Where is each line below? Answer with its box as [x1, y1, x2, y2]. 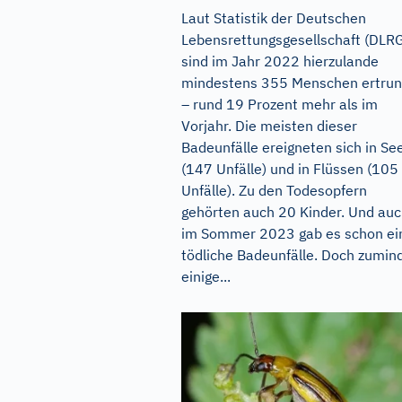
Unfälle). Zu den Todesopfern [181, 180, 367, 199]
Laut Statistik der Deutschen [181, 8, 366, 27]
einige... [181, 267, 231, 285]
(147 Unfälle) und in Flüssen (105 [181, 159, 398, 178]
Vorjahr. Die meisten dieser [181, 116, 357, 135]
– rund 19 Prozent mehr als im [181, 94, 378, 113]
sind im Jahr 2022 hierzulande [181, 51, 379, 70]
